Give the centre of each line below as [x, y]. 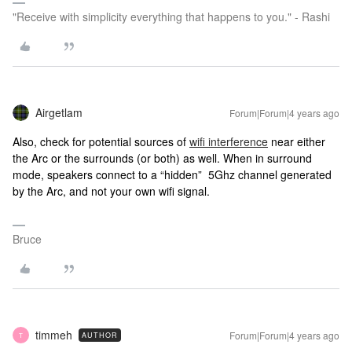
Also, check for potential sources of [101, 142]
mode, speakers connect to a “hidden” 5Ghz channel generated [172, 175]
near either [297, 142]
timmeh [54, 335]
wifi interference [229, 142]
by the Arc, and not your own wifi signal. [113, 191]
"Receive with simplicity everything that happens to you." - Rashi [171, 17]
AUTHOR [100, 335]
